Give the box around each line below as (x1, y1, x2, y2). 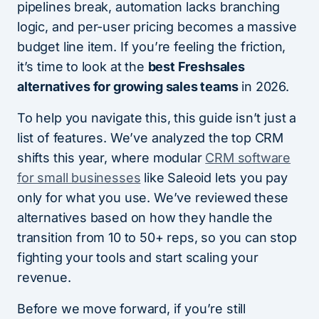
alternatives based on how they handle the (17, 210, 273, 225)
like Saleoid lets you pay (140, 170, 288, 185)
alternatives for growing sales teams (17, 79, 239, 94)
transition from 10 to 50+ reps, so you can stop (17, 230, 297, 245)
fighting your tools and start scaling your (17, 250, 258, 265)
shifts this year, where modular (17, 150, 206, 165)
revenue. (17, 270, 71, 285)
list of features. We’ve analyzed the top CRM (17, 130, 284, 145)
